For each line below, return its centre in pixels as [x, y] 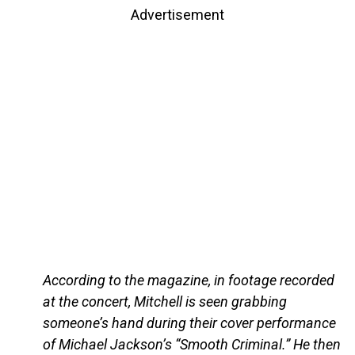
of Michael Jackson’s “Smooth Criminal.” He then [191, 345]
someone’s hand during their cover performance [189, 323]
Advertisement [177, 15]
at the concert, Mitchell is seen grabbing [164, 302]
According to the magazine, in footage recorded [188, 281]
